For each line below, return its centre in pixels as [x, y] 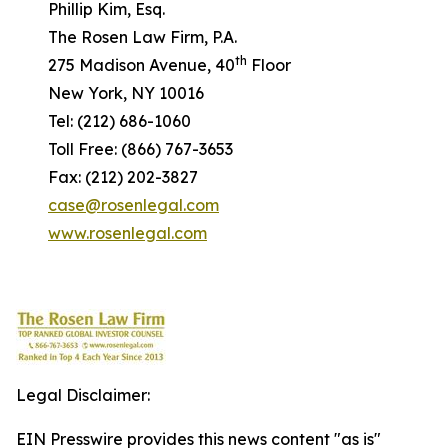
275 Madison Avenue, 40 [125, 65]
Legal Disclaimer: [83, 395]
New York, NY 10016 [110, 93]
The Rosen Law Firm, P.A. [126, 37]
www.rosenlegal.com [127, 233]
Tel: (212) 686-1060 [103, 121]
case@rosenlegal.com [133, 205]
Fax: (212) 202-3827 [107, 177]
